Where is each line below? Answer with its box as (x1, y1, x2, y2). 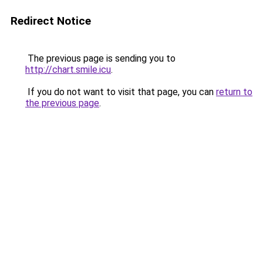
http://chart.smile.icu (25, 64, 111, 75)
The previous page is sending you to (25, 53, 176, 64)
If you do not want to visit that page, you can (25, 86, 216, 97)
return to (216, 86, 252, 97)
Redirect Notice (11, 14, 91, 28)
